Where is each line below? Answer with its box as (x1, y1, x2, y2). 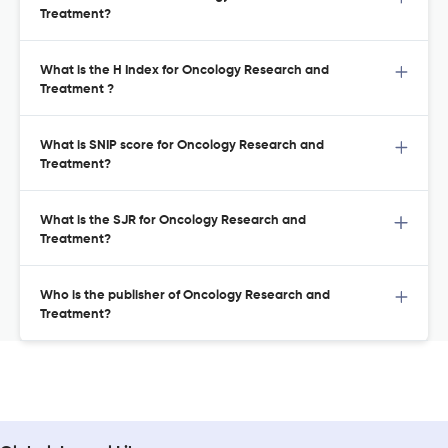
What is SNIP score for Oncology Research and (40, 139, 324, 153)
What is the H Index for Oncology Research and (40, 64, 329, 78)
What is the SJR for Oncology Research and (40, 214, 306, 228)
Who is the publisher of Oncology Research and (40, 289, 330, 303)
